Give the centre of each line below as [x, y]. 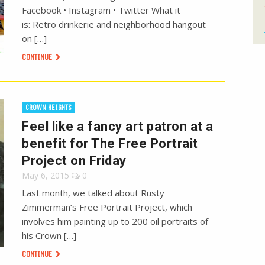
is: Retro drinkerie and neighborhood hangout [114, 25]
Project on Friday [74, 161]
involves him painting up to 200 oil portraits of [115, 222]
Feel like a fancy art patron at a [118, 127]
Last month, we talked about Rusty [93, 193]
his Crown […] [49, 236]
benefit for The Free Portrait [110, 144]
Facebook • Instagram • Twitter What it [101, 10]
